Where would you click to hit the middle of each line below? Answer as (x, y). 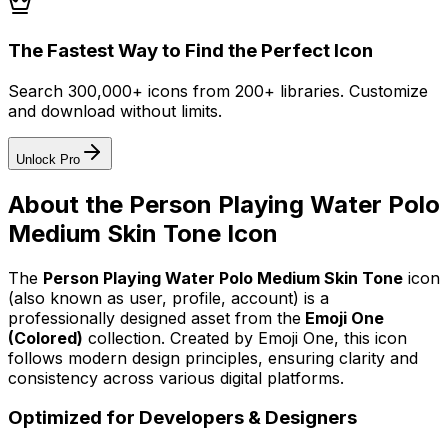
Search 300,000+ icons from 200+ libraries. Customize (218, 90)
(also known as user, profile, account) (156, 297)
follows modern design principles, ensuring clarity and (213, 357)
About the (68, 204)
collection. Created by (170, 337)
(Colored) (45, 337)
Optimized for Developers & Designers (182, 418)
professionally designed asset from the (154, 317)
